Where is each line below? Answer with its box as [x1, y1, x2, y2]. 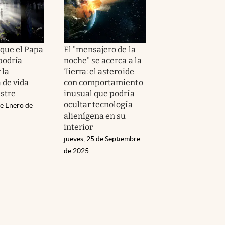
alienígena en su [64, 110, 126, 121]
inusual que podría [64, 88, 135, 98]
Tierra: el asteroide [64, 66, 134, 76]
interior [64, 122, 93, 132]
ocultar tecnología [64, 99, 133, 109]
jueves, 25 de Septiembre [64, 134, 140, 143]
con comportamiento [64, 77, 143, 87]
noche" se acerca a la [64, 55, 142, 65]
